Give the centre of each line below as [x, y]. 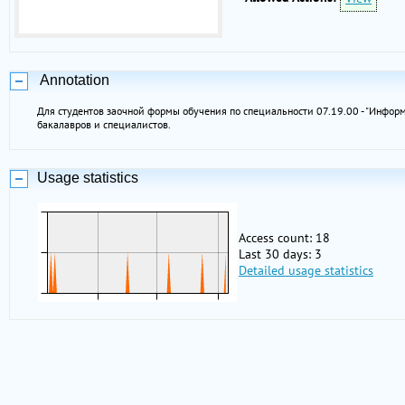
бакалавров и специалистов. [104, 124]
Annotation [73, 80]
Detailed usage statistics [306, 270]
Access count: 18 [284, 238]
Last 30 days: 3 [280, 254]
